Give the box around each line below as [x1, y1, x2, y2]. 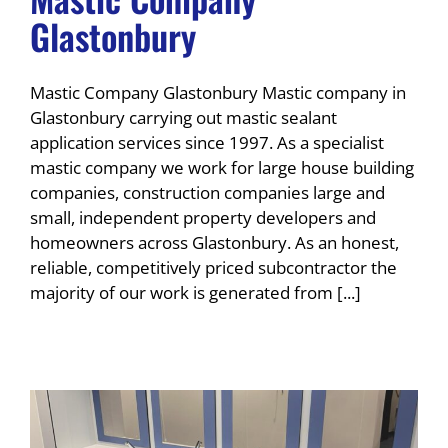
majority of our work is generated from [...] [30, 281, 361, 305]
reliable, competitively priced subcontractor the [30, 256, 397, 280]
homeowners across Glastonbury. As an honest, [30, 231, 399, 255]
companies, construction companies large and [30, 181, 385, 205]
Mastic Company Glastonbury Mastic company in [30, 81, 406, 105]
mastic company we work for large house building [30, 156, 414, 180]
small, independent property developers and [30, 206, 376, 230]
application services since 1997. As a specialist [30, 131, 384, 155]
